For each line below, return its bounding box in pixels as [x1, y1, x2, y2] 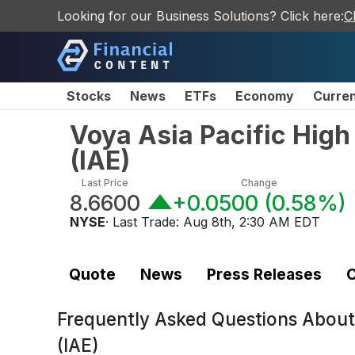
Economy [235, 88, 294, 104]
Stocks [67, 88, 111, 104]
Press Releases [206, 264, 322, 284]
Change [240, 177, 277, 189]
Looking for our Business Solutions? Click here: [57, 8, 344, 24]
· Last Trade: [105, 214, 183, 230]
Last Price [82, 177, 128, 189]
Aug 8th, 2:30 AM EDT [183, 214, 320, 230]
